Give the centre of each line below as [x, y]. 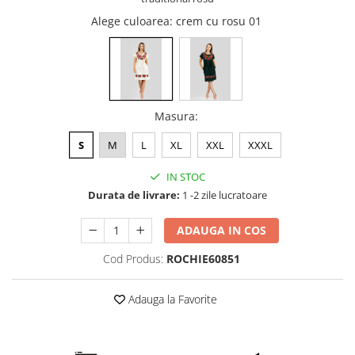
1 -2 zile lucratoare [223, 195]
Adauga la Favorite [171, 299]
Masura [174, 116]
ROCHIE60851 [203, 259]
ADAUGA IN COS [222, 230]
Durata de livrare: [134, 195]
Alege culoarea [130, 21]
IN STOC [185, 177]
